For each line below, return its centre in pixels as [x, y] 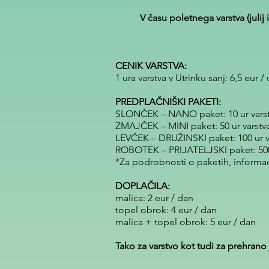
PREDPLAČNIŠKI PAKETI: [168, 102]
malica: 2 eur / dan [154, 198]
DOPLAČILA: [143, 186]
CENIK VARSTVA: [151, 66]
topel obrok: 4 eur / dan [166, 210]
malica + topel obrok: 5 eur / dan [186, 222]
